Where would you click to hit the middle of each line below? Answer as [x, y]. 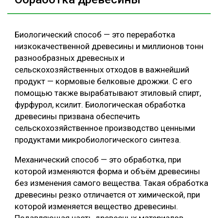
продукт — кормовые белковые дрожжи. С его [103, 81]
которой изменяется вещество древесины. [96, 206]
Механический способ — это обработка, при [98, 159]
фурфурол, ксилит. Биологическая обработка [100, 104]
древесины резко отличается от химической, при [107, 194]
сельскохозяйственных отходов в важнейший [102, 69]
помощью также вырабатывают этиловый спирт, [108, 93]
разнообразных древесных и [70, 58]
